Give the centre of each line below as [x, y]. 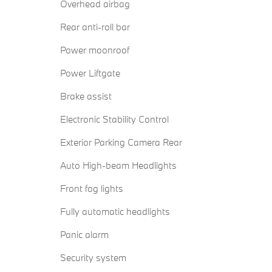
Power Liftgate [90, 73]
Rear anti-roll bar [95, 27]
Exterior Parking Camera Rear [121, 142]
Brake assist [86, 96]
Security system [93, 258]
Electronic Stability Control [114, 119]
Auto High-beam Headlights [118, 165]
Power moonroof [95, 50]
